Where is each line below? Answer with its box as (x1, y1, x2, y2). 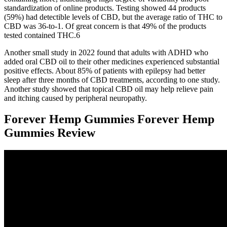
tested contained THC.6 (4, 30, 80, 40)
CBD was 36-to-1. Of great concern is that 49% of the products (4, 21, 206, 30)
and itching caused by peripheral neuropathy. (4, 93, 147, 102)
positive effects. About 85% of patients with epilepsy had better (4, 66, 205, 75)
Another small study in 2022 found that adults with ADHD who (4, 48, 208, 57)
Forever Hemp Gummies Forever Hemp (4, 112, 214, 126)
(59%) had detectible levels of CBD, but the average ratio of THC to (4, 12, 222, 21)
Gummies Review (4, 126, 95, 140)
